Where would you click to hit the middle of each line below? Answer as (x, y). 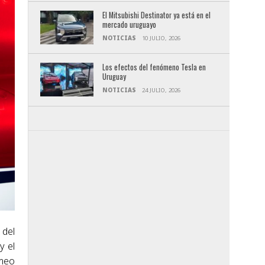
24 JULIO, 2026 (161, 91)
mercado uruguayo (129, 25)
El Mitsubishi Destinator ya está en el (156, 15)
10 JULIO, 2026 (161, 38)
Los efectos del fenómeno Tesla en (154, 67)
